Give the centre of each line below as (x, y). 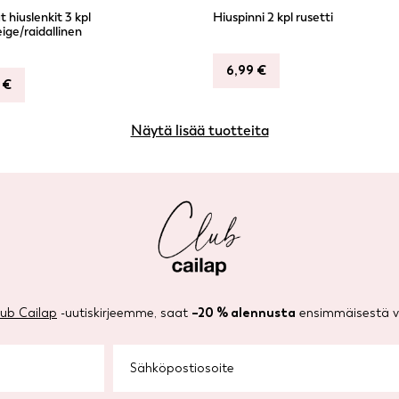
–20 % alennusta (244, 313)
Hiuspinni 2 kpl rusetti (273, 17)
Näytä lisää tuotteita (199, 130)
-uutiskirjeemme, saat (124, 313)
